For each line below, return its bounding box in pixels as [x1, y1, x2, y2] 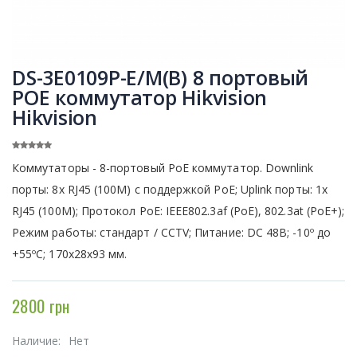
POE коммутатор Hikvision [12, 83, 267, 111]
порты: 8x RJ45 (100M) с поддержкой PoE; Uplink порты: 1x [12, 181, 328, 197]
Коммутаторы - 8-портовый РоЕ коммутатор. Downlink [12, 159, 314, 175]
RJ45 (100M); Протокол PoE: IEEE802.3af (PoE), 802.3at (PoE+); [12, 202, 345, 218]
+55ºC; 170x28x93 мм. [12, 245, 127, 261]
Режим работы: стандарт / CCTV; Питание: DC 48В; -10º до [12, 224, 331, 240]
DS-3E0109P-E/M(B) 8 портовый [12, 63, 308, 91]
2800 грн [12, 292, 69, 318]
